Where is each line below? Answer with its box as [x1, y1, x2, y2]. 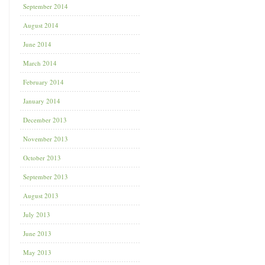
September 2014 [23, 2, 68, 11]
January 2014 [23, 96, 60, 105]
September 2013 [23, 172, 68, 181]
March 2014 [23, 59, 57, 67]
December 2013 [23, 115, 67, 124]
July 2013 [23, 210, 50, 219]
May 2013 [23, 248, 51, 257]
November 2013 [23, 134, 68, 143]
